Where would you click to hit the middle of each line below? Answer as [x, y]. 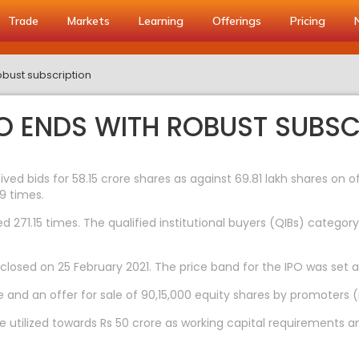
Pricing [308, 21]
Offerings [237, 21]
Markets [89, 21]
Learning [161, 21]
